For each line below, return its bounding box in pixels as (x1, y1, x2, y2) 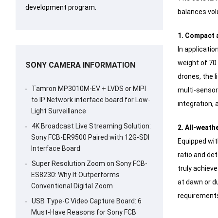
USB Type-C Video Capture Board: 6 (32, 197, 142, 205)
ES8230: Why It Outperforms (31, 171, 120, 179)
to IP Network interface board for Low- (31, 96, 150, 104)
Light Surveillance (31, 107, 86, 115)
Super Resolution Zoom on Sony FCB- (32, 160, 147, 168)
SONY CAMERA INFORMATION (25, 60, 135, 70)
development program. (25, 3, 96, 12)
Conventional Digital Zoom (31, 182, 113, 190)
